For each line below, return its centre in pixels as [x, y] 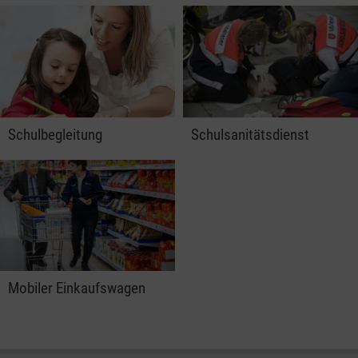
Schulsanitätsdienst [250, 134]
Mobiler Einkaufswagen [77, 288]
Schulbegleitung [55, 134]
